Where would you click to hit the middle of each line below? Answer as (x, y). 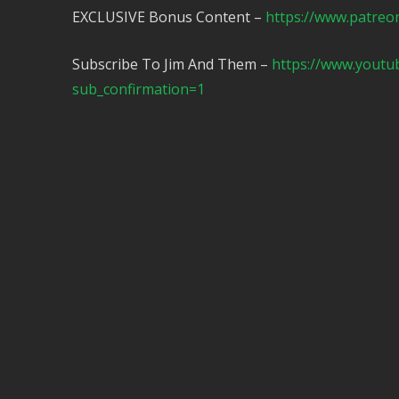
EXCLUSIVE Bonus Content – (168, 16)
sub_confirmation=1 (138, 89)
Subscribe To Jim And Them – (171, 64)
